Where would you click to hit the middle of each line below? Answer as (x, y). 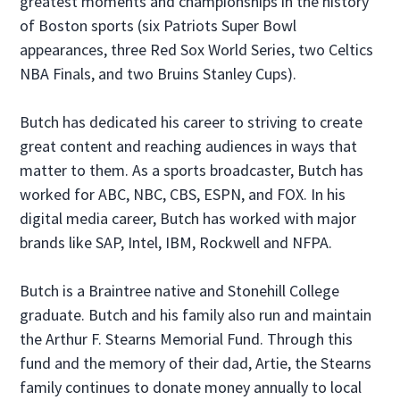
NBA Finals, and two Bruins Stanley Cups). (158, 74)
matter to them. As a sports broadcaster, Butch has (192, 170)
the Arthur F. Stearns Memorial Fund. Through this (187, 339)
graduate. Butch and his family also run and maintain (196, 315)
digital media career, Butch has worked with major (188, 218)
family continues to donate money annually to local (191, 387)
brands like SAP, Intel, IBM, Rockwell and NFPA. (176, 242)
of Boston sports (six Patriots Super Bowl (158, 25)
